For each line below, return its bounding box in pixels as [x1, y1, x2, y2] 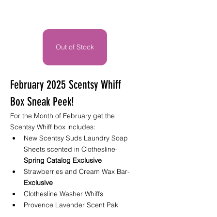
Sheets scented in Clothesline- [24, 145, 120, 154]
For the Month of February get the [10, 111, 117, 121]
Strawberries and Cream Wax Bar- [24, 167, 132, 176]
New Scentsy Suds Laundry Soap [24, 134, 130, 143]
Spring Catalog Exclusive [24, 156, 102, 165]
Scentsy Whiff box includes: [10, 123, 97, 132]
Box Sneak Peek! [10, 95, 74, 109]
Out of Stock [56, 43, 94, 52]
